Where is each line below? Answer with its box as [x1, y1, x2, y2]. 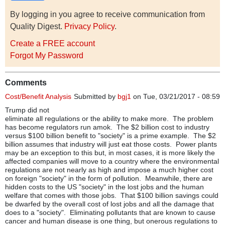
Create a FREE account [10, 39, 95, 48]
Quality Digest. [10, 22, 64, 31]
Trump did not [5, 105, 49, 114]
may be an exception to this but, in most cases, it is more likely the [5, 148, 215, 157]
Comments [5, 78, 47, 87]
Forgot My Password [10, 51, 83, 60]
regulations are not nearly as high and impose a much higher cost [5, 165, 213, 174]
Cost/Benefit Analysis [5, 92, 71, 100]
